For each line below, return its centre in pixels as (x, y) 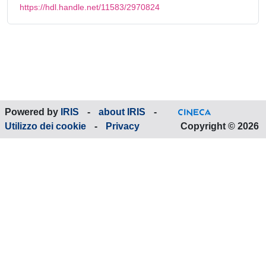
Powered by (33, 112)
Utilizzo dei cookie (45, 126)
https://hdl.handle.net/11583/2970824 (90, 7)
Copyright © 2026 (220, 126)
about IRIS (122, 112)
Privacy (123, 126)
